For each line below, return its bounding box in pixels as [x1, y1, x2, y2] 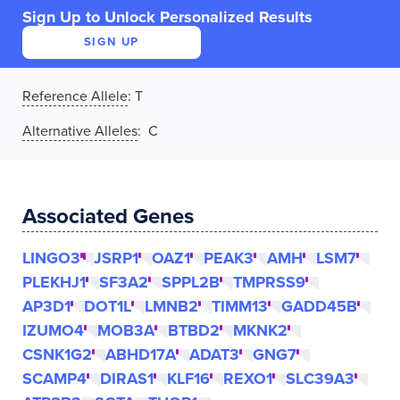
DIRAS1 [100, 369, 154, 388]
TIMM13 [212, 296, 268, 316]
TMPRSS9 [233, 272, 305, 292]
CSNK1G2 [22, 345, 92, 364]
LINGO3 [22, 248, 80, 268]
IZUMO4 [22, 321, 84, 340]
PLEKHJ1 [22, 272, 86, 292]
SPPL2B [162, 272, 220, 292]
